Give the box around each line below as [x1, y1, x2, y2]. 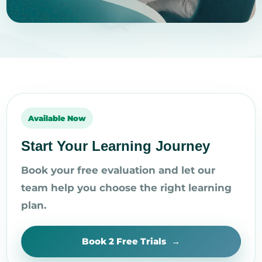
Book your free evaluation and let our [21, 164, 215, 176]
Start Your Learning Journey [21, 137, 210, 154]
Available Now [28, 113, 86, 123]
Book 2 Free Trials [82, 235, 166, 247]
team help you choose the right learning [21, 181, 232, 194]
